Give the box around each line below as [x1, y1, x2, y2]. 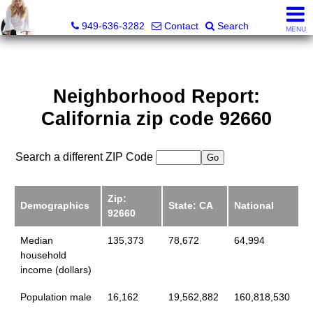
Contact [164, 20, 198, 31]
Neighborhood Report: [52, 85, 260, 108]
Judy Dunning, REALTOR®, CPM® [79, 6, 241, 17]
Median [20, 235, 53, 247]
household [20, 249, 66, 261]
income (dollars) [20, 264, 92, 276]
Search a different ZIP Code [15, 151, 153, 163]
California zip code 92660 [41, 108, 272, 130]
